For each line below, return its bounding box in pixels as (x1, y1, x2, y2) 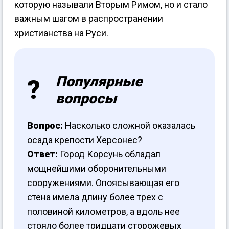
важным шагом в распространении (14, 13, 163, 25)
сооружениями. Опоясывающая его (27, 177, 179, 188)
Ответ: (27, 148, 58, 159)
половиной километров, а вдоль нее (27, 205, 180, 217)
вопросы (56, 89, 117, 107)
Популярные (56, 73, 142, 90)
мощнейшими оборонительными (27, 163, 166, 174)
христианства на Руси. (14, 28, 108, 39)
